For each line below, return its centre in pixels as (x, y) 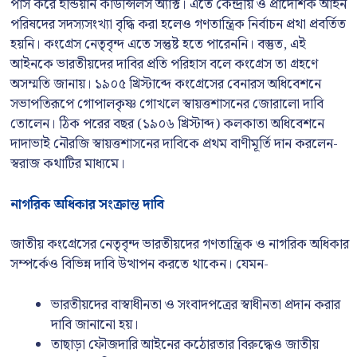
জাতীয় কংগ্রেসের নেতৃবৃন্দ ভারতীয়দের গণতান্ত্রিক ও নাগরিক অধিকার (180, 245)
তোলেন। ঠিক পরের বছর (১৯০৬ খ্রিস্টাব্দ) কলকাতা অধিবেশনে (167, 124)
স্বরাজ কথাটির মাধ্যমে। (68, 164)
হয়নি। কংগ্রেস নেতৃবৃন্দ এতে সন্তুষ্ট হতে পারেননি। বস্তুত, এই (158, 45)
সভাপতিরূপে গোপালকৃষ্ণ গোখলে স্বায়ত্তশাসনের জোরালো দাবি (167, 104)
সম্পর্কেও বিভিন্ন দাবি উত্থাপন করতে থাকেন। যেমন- (139, 265)
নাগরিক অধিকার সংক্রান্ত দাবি (87, 204)
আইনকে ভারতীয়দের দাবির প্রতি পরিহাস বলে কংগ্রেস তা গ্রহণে (164, 65)
